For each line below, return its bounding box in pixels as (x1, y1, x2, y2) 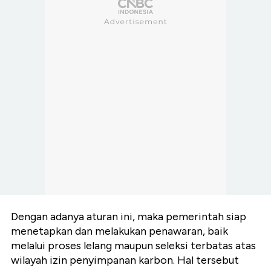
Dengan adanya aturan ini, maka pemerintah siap (11, 209, 246, 223)
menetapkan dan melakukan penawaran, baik (11, 224, 228, 238)
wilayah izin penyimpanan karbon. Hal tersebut (11, 253, 239, 267)
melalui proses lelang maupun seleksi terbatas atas (11, 238, 256, 252)
